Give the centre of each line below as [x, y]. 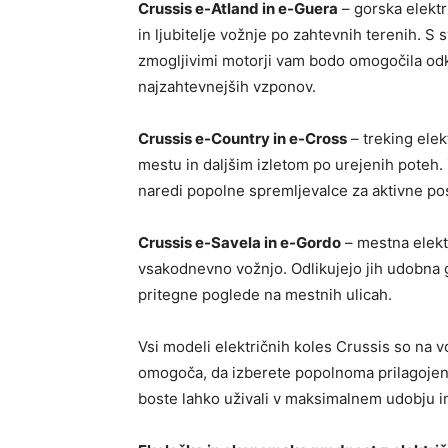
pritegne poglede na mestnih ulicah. [265, 295]
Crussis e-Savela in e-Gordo [239, 243]
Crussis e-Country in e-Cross [242, 139]
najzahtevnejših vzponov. [227, 87]
